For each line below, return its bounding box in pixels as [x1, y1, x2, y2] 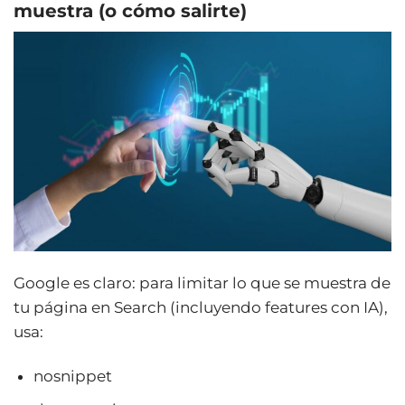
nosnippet [33, 366, 113, 385]
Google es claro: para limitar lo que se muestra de [14, 273, 391, 292]
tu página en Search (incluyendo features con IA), [14, 297, 388, 316]
